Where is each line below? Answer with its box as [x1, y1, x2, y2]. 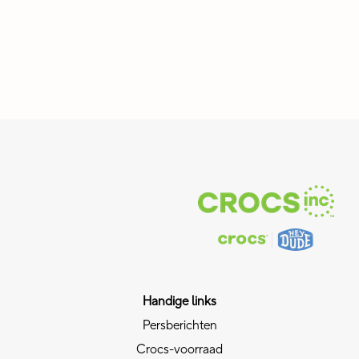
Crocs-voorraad [136, 341, 223, 357]
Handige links [143, 293, 216, 309]
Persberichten [142, 317, 217, 333]
